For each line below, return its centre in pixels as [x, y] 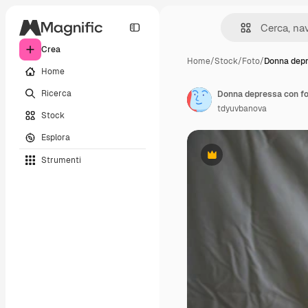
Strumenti [61, 160]
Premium [229, 160]
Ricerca [56, 93]
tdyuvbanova [242, 109]
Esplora [56, 137]
